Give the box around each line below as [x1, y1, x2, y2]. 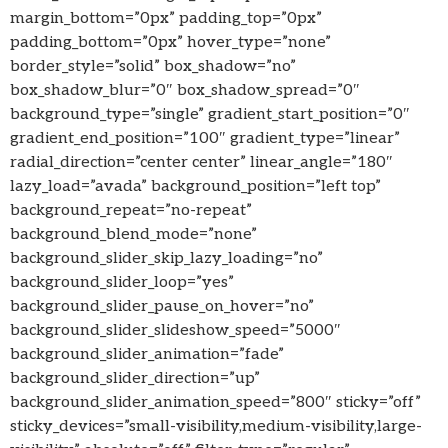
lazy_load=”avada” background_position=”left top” [10, 177, 381, 197]
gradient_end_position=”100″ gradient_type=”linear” [10, 129, 400, 149]
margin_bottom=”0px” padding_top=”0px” [10, 9, 322, 29]
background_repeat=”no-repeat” [10, 201, 252, 221]
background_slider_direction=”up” [10, 369, 260, 389]
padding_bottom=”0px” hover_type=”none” [10, 33, 331, 53]
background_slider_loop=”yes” [10, 273, 234, 293]
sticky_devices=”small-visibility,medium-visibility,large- [10, 417, 422, 437]
